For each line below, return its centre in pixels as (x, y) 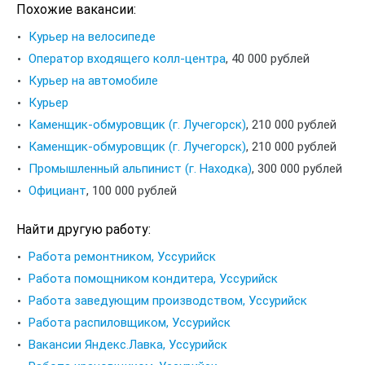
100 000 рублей (134, 191)
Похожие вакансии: (76, 9)
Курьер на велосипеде (92, 37)
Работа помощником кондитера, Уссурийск (153, 279)
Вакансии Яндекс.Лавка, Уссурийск (128, 345)
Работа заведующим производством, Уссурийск (168, 301)
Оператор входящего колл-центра (127, 59)
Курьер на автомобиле (93, 81)
